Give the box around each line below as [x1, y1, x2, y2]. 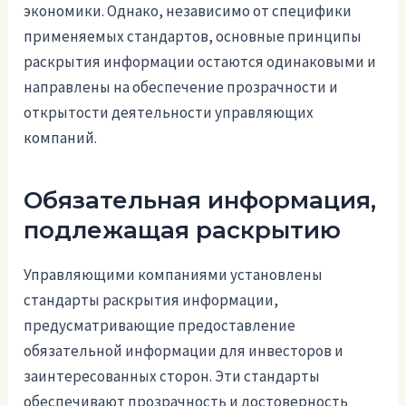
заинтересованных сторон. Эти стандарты [24, 365, 321, 386]
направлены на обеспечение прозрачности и [24, 76, 339, 97]
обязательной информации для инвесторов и [24, 340, 344, 361]
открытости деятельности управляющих [24, 101, 314, 122]
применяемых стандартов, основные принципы [24, 25, 362, 46]
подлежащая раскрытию [24, 215, 342, 245]
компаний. [24, 127, 98, 148]
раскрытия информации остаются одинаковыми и [24, 51, 377, 72]
